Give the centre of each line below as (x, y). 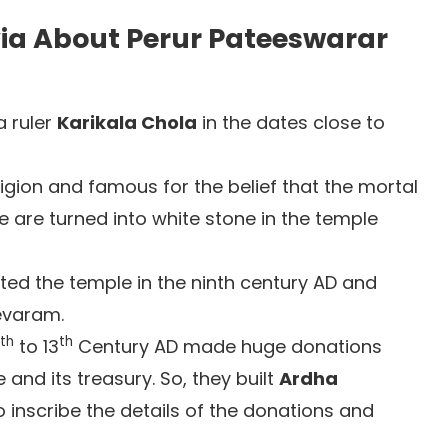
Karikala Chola (127, 122)
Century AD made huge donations (227, 346)
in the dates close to (291, 122)
